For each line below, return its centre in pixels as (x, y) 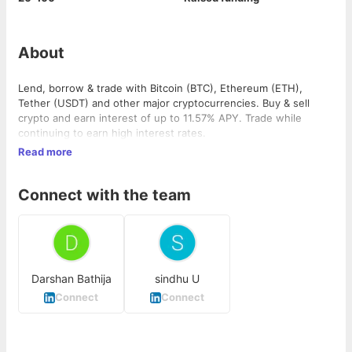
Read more (45, 152)
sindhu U (177, 279)
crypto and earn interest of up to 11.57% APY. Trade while (160, 118)
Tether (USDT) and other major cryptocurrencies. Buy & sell (164, 103)
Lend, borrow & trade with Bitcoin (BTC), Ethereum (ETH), (160, 88)
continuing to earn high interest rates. (112, 133)
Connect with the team (104, 194)
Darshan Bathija (71, 279)
